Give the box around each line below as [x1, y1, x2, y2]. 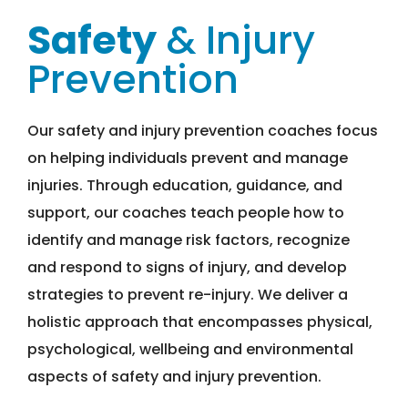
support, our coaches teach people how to [27, 202, 344, 224]
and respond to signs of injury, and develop [27, 257, 347, 279]
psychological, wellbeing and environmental [27, 339, 353, 361]
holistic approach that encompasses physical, [27, 311, 372, 333]
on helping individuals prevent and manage [27, 148, 348, 169]
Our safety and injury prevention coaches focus [27, 120, 378, 142]
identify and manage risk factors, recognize [27, 229, 350, 251]
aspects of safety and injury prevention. [27, 366, 321, 388]
